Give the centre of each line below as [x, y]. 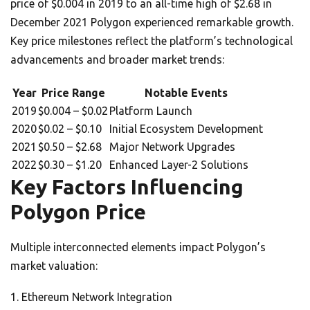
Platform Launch [151, 111]
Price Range [73, 93]
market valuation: [54, 266]
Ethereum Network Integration [97, 297]
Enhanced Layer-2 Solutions [179, 165]
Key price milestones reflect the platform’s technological [152, 41]
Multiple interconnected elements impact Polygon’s [138, 247]
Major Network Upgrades [172, 147]
